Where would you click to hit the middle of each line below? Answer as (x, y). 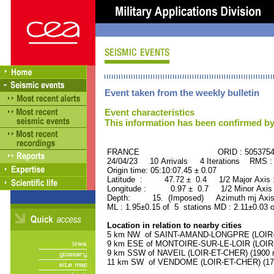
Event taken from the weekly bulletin (182, 93)
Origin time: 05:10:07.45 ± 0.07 (161, 170)
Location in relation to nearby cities (173, 225)
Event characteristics (150, 112)
